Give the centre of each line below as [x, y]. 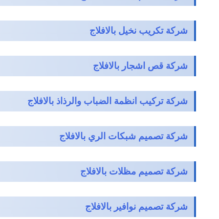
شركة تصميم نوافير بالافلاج [136, 207]
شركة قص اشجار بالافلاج [140, 66]
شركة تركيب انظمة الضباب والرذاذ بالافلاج [107, 101]
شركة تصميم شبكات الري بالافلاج [123, 136]
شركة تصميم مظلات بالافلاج [134, 172]
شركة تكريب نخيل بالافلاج [138, 31]
